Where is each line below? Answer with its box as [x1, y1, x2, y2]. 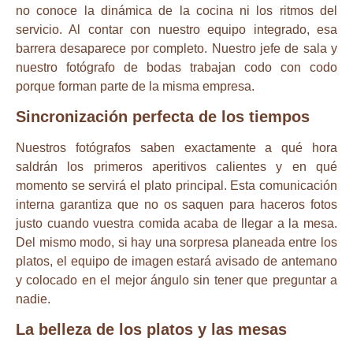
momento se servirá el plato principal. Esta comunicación [16, 179, 337, 193]
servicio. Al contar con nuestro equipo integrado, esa [16, 22, 337, 36]
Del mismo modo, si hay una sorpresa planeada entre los [16, 236, 337, 250]
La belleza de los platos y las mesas [16, 321, 287, 339]
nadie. [16, 292, 50, 307]
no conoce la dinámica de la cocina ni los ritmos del [16, 3, 337, 17]
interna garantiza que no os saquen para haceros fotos [16, 198, 337, 212]
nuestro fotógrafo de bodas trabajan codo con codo [16, 60, 337, 74]
